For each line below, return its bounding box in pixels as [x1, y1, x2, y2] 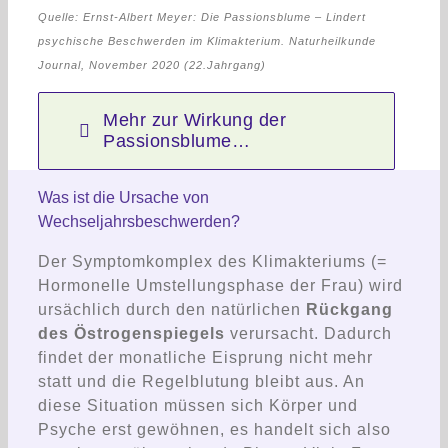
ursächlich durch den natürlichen [38, 300, 306, 318]
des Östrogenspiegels [38, 324, 225, 342]
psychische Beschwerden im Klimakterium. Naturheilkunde [38, 34, 376, 47]
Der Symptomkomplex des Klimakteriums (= [38, 252, 387, 270]
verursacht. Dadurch [225, 324, 392, 342]
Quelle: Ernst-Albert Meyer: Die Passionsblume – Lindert [38, 10, 366, 23]
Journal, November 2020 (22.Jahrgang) [38, 58, 266, 71]
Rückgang [306, 300, 393, 318]
